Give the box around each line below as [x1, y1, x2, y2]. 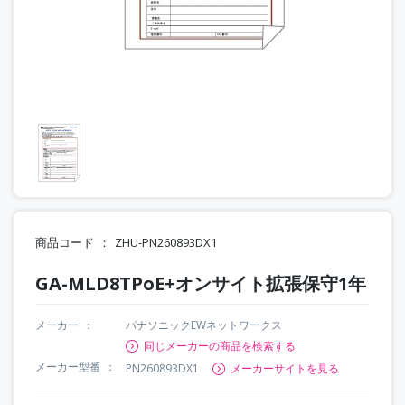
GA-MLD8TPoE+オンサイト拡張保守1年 [35, 270, 366, 296]
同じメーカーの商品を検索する [144, 337, 296, 353]
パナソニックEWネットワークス [126, 316, 282, 333]
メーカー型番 [35, 358, 100, 374]
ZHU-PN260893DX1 [115, 233, 217, 250]
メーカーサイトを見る [231, 360, 339, 376]
